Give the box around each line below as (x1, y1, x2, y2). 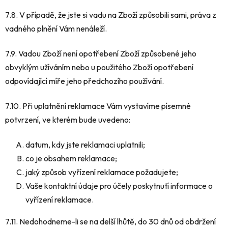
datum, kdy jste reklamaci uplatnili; (25, 139, 145, 150)
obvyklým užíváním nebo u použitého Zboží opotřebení (5, 62, 193, 72)
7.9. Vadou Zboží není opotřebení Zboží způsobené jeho (5, 48, 196, 59)
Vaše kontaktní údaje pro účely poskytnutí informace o (25, 180, 213, 191)
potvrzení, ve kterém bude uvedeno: (5, 114, 130, 125)
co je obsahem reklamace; (25, 153, 117, 163)
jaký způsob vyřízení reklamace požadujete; (25, 166, 178, 177)
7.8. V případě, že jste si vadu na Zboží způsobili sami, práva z (5, 9, 216, 20)
